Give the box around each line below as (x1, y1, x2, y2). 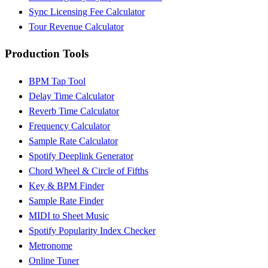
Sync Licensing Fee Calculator (29, 6, 145, 17)
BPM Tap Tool (29, 76, 86, 87)
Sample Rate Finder (29, 196, 103, 206)
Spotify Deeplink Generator (29, 151, 133, 162)
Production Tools (5, 47, 89, 60)
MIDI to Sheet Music (29, 211, 109, 221)
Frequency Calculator (29, 121, 110, 132)
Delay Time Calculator (29, 91, 114, 102)
